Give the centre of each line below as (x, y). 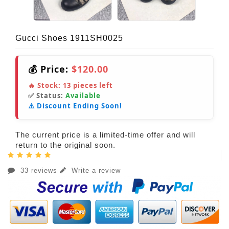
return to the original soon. (65, 145)
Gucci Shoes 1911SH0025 (69, 38)
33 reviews (39, 171)
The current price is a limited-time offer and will (105, 135)
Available (83, 96)
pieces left (92, 86)
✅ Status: (47, 96)
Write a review (95, 171)
